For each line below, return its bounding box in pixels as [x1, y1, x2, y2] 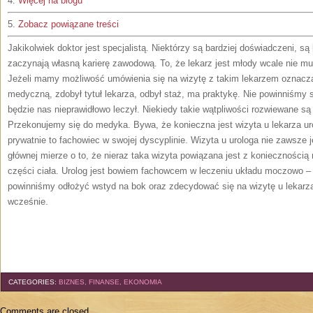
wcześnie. [8, 196, 48, 207]
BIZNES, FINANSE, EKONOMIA [59, 278, 162, 286]
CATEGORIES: [8, 278, 59, 286]
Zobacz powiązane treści [18, 19, 119, 29]
